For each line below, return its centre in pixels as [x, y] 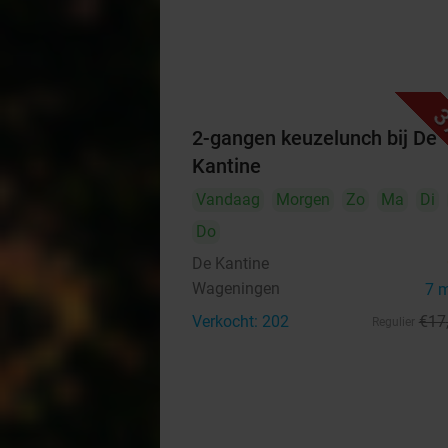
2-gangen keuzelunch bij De [314, 138]
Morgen [303, 199]
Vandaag [228, 199]
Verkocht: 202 [240, 321]
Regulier [393, 322]
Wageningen [236, 288]
